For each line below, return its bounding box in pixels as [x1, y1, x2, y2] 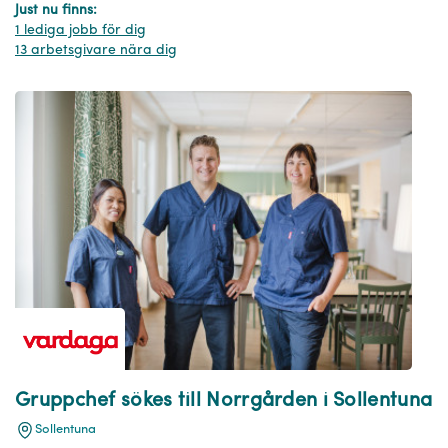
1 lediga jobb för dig [15, 22, 146, 38]
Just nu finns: [15, 2, 97, 18]
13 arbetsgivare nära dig [15, 42, 177, 58]
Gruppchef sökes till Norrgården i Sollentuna [15, 390, 433, 411]
